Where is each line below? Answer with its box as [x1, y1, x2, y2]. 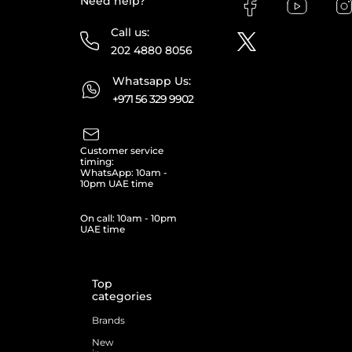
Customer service [80, 144, 163, 156]
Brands [92, 313, 125, 326]
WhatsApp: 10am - [80, 166, 167, 178]
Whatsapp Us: [112, 73, 191, 88]
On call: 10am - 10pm [80, 211, 177, 224]
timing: [80, 155, 114, 167]
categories [92, 288, 152, 303]
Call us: [110, 24, 149, 39]
